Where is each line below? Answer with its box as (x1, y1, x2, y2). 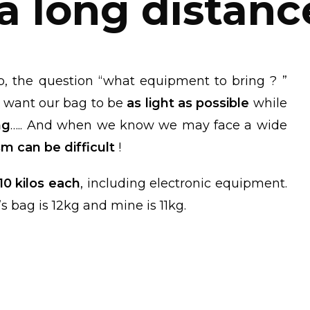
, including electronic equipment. (80, 176, 287, 192)
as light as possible (127, 95, 250, 111)
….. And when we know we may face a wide (10, 118, 287, 134)
